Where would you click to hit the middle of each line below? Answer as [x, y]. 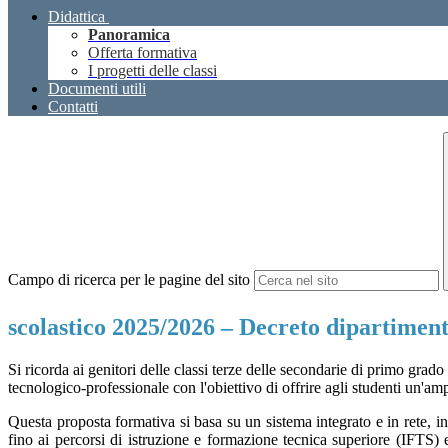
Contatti [73, 107]
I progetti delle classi [152, 71]
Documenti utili [97, 89]
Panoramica [129, 35]
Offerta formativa [142, 53]
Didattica [76, 17]
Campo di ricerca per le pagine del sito [129, 280]
